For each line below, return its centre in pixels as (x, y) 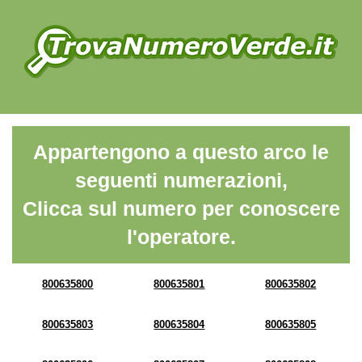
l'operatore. (181, 237)
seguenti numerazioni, (181, 180)
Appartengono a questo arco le (181, 152)
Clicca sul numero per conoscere (181, 208)
